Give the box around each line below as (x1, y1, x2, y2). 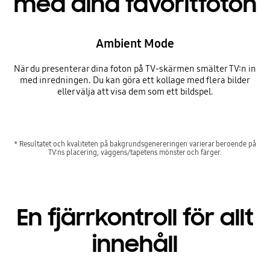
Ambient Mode (96, 36, 174, 51)
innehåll (92, 230, 178, 259)
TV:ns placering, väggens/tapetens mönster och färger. (48, 147, 222, 157)
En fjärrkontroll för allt (16, 203, 254, 233)
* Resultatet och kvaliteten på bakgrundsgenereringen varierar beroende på (14, 139, 256, 148)
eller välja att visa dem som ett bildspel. (57, 86, 213, 97)
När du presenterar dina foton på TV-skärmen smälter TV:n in (14, 63, 256, 74)
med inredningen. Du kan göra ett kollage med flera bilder (20, 74, 250, 86)
